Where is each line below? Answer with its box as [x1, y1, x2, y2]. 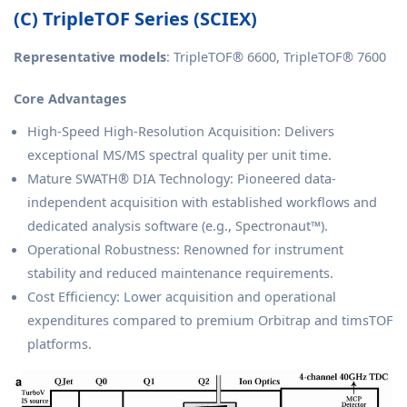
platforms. [27, 334, 92, 353]
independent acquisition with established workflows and [27, 193, 377, 212]
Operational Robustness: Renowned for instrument [27, 240, 343, 259]
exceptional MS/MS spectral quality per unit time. [27, 145, 332, 164]
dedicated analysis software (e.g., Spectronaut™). [27, 216, 328, 235]
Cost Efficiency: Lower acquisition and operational [27, 287, 336, 306]
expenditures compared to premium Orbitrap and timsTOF [27, 311, 393, 330]
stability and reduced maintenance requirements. [27, 263, 333, 283]
